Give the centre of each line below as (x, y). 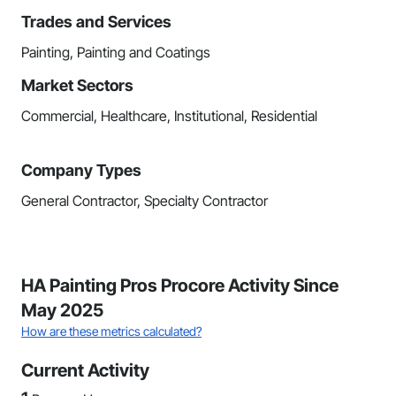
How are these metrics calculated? (111, 331)
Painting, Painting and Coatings (116, 52)
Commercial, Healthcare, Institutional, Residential (169, 116)
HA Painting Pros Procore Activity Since (180, 286)
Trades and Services (96, 22)
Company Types (81, 170)
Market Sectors (77, 85)
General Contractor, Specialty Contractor (145, 201)
